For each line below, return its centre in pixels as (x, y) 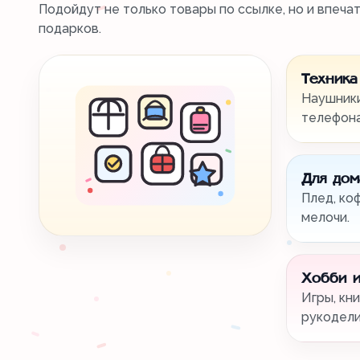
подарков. (70, 29)
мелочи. (325, 217)
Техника (329, 80)
